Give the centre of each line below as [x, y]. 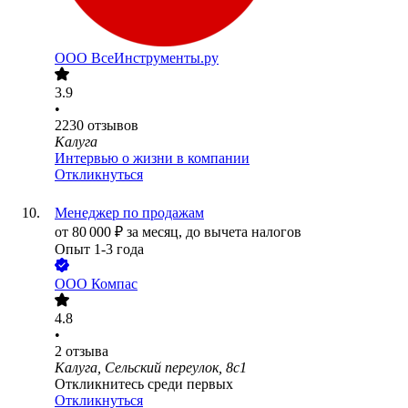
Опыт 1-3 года [99, 250]
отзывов [113, 126]
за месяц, [156, 232]
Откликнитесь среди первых [144, 384]
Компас [114, 284]
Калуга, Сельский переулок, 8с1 [151, 368]
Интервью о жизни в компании [152, 158]
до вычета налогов [244, 232]
